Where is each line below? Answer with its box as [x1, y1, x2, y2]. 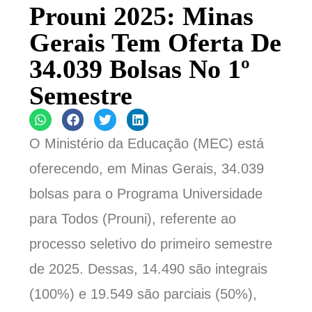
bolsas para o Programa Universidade [29, 186, 263, 202]
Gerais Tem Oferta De [29, 28, 282, 58]
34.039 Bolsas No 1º [29, 54, 251, 84]
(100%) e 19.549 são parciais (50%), [29, 286, 258, 302]
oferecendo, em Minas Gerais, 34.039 [29, 161, 265, 177]
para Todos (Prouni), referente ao [29, 211, 237, 227]
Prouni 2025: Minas [29, 1, 254, 31]
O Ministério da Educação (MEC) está [29, 136, 265, 152]
